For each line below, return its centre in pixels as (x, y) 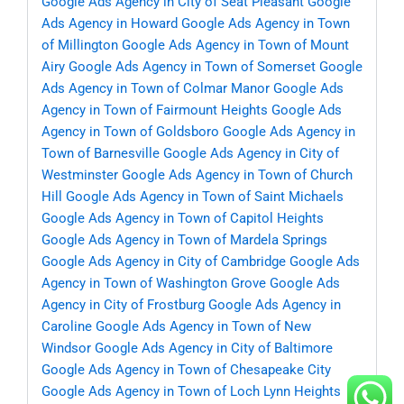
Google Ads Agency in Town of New (203, 327)
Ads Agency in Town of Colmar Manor (156, 89)
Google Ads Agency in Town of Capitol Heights (183, 219)
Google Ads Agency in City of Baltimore (214, 349)
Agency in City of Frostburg (123, 305)
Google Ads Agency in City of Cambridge (164, 262)
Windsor (66, 349)
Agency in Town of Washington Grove (154, 284)
